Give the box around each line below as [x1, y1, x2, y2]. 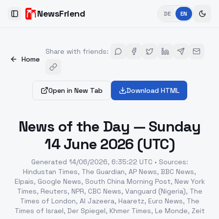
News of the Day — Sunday [18, 117, 201, 136]
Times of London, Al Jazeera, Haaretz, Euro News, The [20, 197, 199, 205]
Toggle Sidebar [14, 13, 64, 22]
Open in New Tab [48, 86, 103, 95]
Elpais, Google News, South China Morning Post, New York [14, 177, 205, 186]
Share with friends [45, 47, 107, 56]
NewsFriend [37, 8, 86, 19]
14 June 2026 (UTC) [44, 134, 175, 153]
